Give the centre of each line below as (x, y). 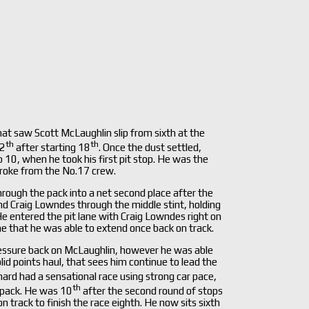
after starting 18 (52, 147)
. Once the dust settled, (150, 147)
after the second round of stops (152, 290)
